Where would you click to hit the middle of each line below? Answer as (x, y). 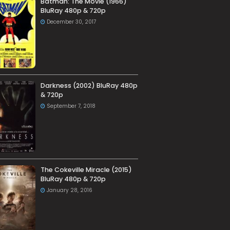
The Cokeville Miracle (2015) (86, 170)
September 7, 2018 (71, 106)
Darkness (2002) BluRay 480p (89, 86)
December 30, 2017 (71, 22)
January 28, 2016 (69, 190)
